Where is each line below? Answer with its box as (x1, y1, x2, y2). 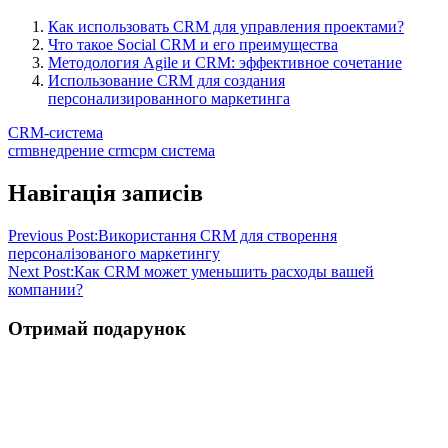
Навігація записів (8, 179, 203, 206)
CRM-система (8, 123, 103, 141)
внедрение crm (32, 141, 132, 159)
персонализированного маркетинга (48, 89, 290, 107)
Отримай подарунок (8, 317, 186, 339)
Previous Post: (8, 226, 98, 244)
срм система (132, 141, 215, 159)
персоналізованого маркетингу (8, 244, 220, 262)
